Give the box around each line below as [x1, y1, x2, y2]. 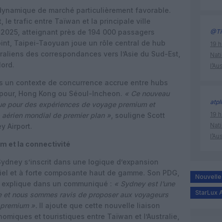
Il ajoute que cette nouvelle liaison [39, 201, 160, 210]
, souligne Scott [111, 111, 165, 119]
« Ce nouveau [124, 89, 169, 98]
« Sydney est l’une [114, 179, 175, 188]
